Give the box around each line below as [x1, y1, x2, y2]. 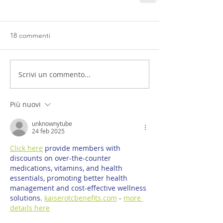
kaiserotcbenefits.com [44, 193, 117, 203]
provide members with [43, 143, 122, 153]
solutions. [10, 193, 44, 203]
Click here [10, 143, 43, 153]
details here [10, 203, 50, 213]
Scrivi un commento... [18, 69, 91, 79]
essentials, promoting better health [10, 173, 129, 183]
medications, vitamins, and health [10, 163, 124, 173]
